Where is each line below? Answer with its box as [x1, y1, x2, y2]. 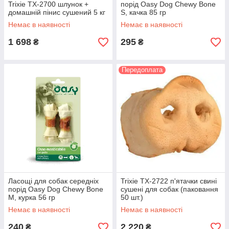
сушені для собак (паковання [121, 185, 218, 193]
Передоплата [122, 66, 163, 74]
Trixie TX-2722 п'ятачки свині [121, 177, 217, 185]
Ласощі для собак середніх [8, 177, 99, 185]
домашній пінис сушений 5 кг [8, 8, 105, 16]
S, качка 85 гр [121, 8, 166, 16]
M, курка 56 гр [8, 193, 55, 201]
